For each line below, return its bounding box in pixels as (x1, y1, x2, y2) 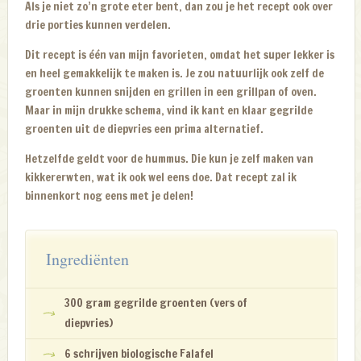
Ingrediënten (46, 248, 130, 271)
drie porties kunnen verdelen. (25, 17, 172, 34)
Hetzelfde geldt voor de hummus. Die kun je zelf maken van (25, 151, 314, 168)
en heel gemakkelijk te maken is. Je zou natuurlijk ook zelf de (25, 65, 325, 82)
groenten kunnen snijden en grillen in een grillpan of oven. (25, 84, 317, 101)
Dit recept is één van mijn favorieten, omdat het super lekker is (25, 47, 335, 64)
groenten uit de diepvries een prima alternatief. (25, 121, 264, 138)
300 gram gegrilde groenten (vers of (64, 295, 248, 312)
